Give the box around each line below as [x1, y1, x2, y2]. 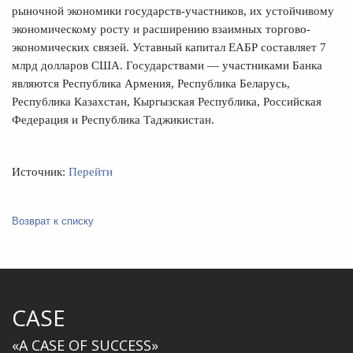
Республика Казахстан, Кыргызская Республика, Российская [12, 95, 321, 109]
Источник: [12, 165, 69, 179]
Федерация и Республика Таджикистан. [12, 113, 214, 127]
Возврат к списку [12, 213, 94, 229]
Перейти [69, 165, 113, 179]
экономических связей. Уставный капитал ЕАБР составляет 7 [12, 41, 326, 54]
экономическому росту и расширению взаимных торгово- [12, 23, 310, 36]
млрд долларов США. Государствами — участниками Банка [12, 59, 322, 72]
